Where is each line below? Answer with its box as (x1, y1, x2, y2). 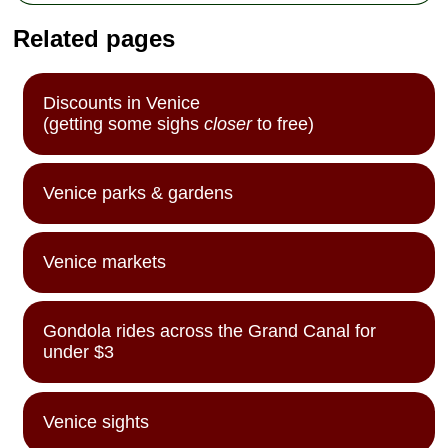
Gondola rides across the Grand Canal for (43, 321, 377, 342)
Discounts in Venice (43, 92, 201, 113)
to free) (252, 113, 315, 134)
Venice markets (43, 252, 167, 273)
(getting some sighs (43, 113, 205, 134)
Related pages (13, 24, 176, 52)
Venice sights (43, 411, 150, 432)
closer (204, 113, 253, 134)
